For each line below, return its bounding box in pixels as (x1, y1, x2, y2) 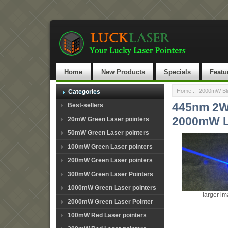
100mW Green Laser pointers (68, 143, 153, 150)
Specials (164, 68, 191, 76)
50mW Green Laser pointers (68, 129, 149, 136)
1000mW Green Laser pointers (68, 184, 156, 191)
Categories (68, 88, 100, 95)
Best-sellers (68, 102, 103, 109)
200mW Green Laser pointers (68, 157, 153, 164)
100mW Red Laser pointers (68, 212, 147, 219)
